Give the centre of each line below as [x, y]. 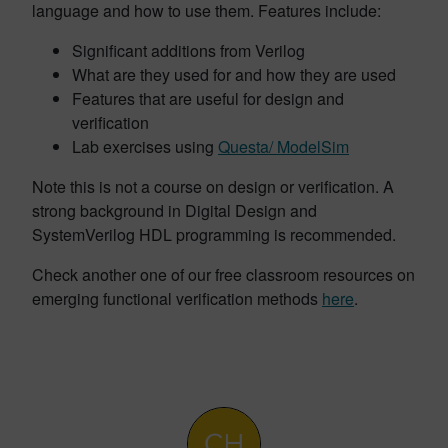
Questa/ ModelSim [283, 146]
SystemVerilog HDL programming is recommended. [214, 234]
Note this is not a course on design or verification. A [213, 186]
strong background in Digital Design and [174, 210]
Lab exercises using [145, 146]
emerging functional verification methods [177, 298]
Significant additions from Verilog [188, 50]
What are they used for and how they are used [234, 74]
